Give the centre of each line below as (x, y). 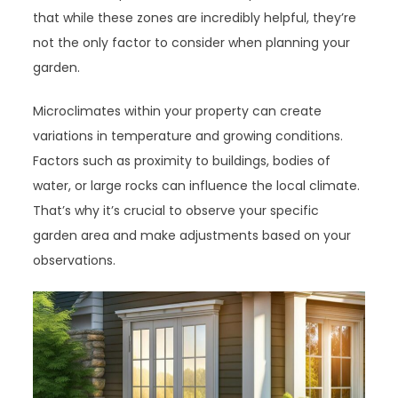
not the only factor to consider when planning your (192, 43)
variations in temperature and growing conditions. (188, 136)
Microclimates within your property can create (178, 111)
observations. (75, 260)
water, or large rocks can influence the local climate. (197, 186)
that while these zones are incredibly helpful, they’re (195, 18)
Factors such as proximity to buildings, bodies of (182, 161)
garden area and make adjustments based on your (192, 235)
